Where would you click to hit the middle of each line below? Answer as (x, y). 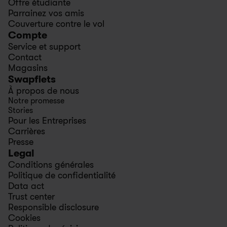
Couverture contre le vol (56, 24)
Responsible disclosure (53, 207)
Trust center (31, 197)
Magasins (28, 68)
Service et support (44, 47)
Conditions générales (51, 165)
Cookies (24, 218)
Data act (26, 186)
